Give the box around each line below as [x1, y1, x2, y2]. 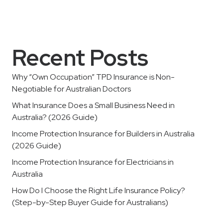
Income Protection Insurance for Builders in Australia [12, 128, 195, 139]
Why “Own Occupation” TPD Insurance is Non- [12, 72, 175, 82]
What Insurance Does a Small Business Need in [12, 100, 175, 111]
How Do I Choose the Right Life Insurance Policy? [12, 185, 185, 196]
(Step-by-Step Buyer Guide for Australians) [12, 197, 168, 208]
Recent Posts [12, 43, 148, 73]
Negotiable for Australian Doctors [12, 84, 131, 94]
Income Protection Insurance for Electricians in [12, 157, 174, 167]
